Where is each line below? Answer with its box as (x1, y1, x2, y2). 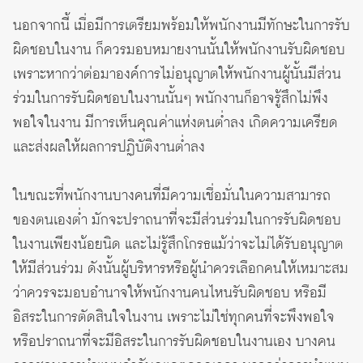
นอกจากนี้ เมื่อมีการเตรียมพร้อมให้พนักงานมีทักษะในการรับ (13, 15, 350, 37)
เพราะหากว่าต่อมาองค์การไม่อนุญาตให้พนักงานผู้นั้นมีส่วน (13, 64, 341, 86)
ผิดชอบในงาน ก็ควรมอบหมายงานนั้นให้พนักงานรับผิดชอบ (13, 40, 345, 62)
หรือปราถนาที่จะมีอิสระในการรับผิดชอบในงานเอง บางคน (13, 331, 335, 353)
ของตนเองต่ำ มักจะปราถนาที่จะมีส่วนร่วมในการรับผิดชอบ (13, 210, 341, 232)
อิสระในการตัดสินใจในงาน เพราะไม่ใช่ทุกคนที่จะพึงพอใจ (13, 307, 335, 329)
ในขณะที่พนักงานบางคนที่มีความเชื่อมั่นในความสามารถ (13, 186, 331, 207)
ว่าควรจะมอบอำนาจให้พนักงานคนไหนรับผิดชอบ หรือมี (13, 283, 327, 305)
